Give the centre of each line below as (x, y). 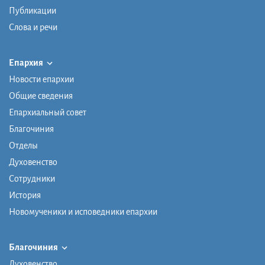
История (25, 195)
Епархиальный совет (48, 113)
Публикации (33, 10)
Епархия (27, 62)
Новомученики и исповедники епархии (83, 212)
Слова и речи (33, 27)
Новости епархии (41, 80)
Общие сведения (41, 96)
